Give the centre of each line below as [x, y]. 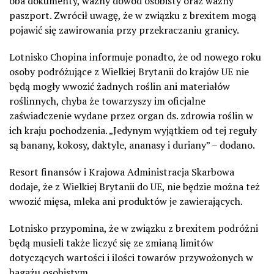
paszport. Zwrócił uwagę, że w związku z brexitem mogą [133, 15]
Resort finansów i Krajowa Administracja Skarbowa [122, 172]
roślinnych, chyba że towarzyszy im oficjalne [107, 101]
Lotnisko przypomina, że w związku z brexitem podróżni [134, 228]
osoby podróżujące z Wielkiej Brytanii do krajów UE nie [129, 71]
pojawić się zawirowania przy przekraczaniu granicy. [124, 30]
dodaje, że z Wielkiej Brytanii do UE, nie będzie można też [135, 186]
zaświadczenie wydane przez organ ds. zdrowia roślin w [131, 115]
